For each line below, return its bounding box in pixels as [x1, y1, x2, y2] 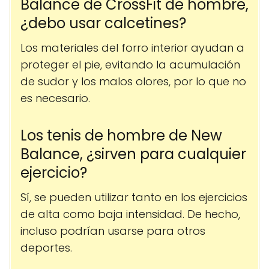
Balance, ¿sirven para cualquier [20, 144, 246, 165]
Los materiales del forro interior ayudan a [20, 40, 244, 56]
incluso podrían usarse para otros [20, 223, 205, 239]
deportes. [20, 240, 72, 256]
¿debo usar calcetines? [20, 13, 186, 34]
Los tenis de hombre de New [20, 125, 222, 146]
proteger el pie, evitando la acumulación [20, 57, 240, 73]
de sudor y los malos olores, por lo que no [20, 74, 246, 89]
